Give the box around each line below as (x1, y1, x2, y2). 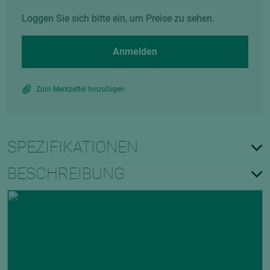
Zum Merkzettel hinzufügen (36, 85, 125, 93)
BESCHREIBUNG (7, 164, 125, 183)
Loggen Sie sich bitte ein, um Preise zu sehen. (22, 13, 215, 24)
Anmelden (113, 46, 157, 57)
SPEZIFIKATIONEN (7, 137, 138, 157)
